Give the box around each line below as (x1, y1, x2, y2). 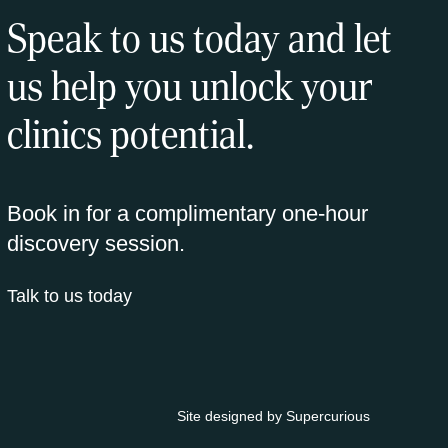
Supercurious (285, 407, 370, 424)
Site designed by (176, 407, 286, 424)
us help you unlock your (6, 63, 373, 109)
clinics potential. (6, 111, 254, 157)
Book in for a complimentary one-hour (6, 200, 368, 226)
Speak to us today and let (6, 15, 392, 61)
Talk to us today (6, 285, 132, 306)
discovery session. (6, 230, 185, 256)
